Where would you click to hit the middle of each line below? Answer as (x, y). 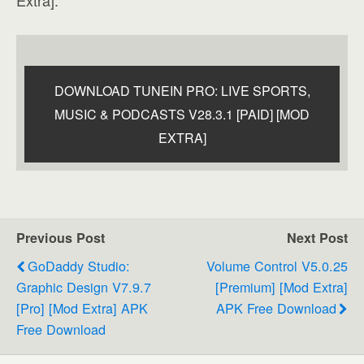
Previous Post (61, 237)
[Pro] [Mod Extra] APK (82, 308)
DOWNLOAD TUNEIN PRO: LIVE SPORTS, (182, 90)
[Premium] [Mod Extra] (282, 286)
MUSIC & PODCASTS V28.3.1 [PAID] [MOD (182, 114)
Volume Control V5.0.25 (277, 265)
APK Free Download (276, 308)
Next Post (317, 237)
